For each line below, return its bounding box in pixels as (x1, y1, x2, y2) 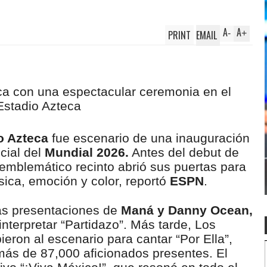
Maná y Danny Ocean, (121, 203, 253, 217)
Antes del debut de (129, 145, 239, 159)
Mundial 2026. (45, 145, 129, 159)
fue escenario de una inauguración (48, 131, 250, 145)
